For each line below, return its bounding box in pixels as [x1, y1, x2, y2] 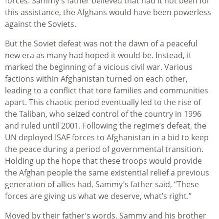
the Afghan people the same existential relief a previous [5, 167, 209, 178]
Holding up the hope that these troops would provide [5, 155, 202, 167]
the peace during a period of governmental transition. [5, 144, 203, 155]
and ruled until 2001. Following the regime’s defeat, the [5, 120, 206, 131]
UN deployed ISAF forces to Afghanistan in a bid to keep [5, 132, 209, 143]
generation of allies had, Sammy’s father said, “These [5, 179, 199, 190]
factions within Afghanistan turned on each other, [5, 73, 188, 85]
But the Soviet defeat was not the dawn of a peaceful [5, 38, 197, 49]
